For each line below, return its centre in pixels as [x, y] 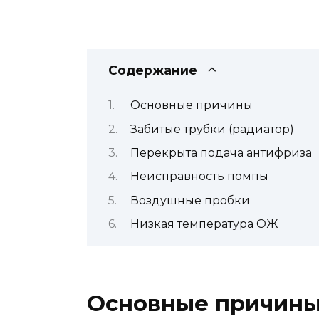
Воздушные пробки [190, 200]
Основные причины [191, 105]
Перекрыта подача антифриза [221, 152]
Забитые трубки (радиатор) [212, 129]
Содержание [153, 70]
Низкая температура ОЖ [204, 224]
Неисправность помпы [199, 177]
